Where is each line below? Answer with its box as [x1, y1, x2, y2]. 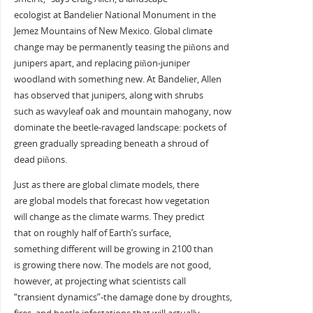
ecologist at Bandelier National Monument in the [13, 8, 216, 21]
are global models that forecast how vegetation [13, 194, 210, 207]
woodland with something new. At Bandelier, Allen [13, 73, 221, 85]
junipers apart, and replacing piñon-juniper [13, 57, 190, 69]
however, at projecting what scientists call [13, 275, 186, 287]
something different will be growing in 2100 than [13, 242, 213, 255]
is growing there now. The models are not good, [13, 259, 211, 271]
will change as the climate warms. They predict [13, 210, 205, 223]
